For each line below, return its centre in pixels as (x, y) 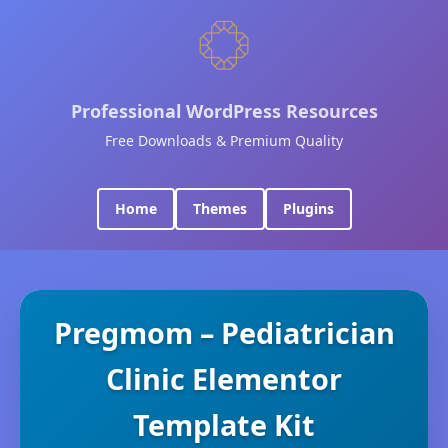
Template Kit (224, 424)
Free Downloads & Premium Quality (224, 140)
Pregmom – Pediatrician (224, 332)
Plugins (308, 208)
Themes (219, 208)
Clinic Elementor (224, 378)
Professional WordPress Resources (224, 111)
